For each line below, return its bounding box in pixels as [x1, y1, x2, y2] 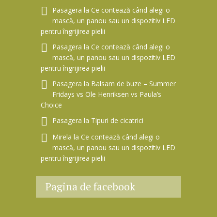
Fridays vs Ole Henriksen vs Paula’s [52, 89, 161, 99]
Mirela [52, 132, 72, 141]
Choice [41, 100, 62, 109]
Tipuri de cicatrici [91, 115, 143, 125]
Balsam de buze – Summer [91, 78, 176, 88]
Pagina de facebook [46, 179, 135, 193]
